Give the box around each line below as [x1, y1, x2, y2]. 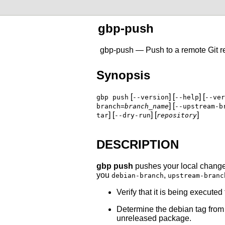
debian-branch [111, 171, 164, 179]
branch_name [125, 102, 169, 110]
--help [175, 93, 199, 101]
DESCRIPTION [96, 137, 179, 151]
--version [133, 93, 169, 101]
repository [157, 111, 197, 119]
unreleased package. [117, 213, 191, 222]
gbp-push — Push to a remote [100, 45, 208, 54]
